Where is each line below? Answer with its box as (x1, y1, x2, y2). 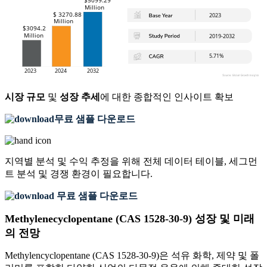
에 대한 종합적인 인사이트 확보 (100, 92, 234, 103)
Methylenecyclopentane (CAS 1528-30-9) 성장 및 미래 (5, 213, 254, 225)
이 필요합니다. (91, 169, 153, 179)
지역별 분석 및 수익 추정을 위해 (5, 156, 143, 167)
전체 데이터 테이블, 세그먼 (143, 156, 257, 167)
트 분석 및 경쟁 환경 (5, 169, 91, 179)
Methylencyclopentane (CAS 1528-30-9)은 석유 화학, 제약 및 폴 (5, 250, 259, 261)
